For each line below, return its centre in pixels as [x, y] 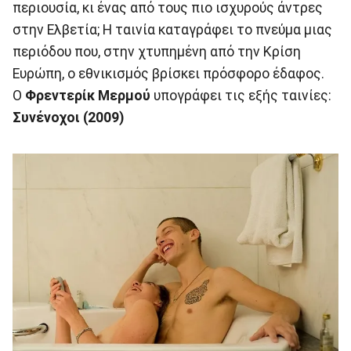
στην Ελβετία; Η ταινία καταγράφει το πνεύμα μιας [172, 30]
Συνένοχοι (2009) [68, 118]
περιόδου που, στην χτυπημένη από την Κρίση [157, 52]
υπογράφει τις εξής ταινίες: [241, 96]
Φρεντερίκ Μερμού [88, 96]
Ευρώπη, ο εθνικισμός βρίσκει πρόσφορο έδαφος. [168, 74]
